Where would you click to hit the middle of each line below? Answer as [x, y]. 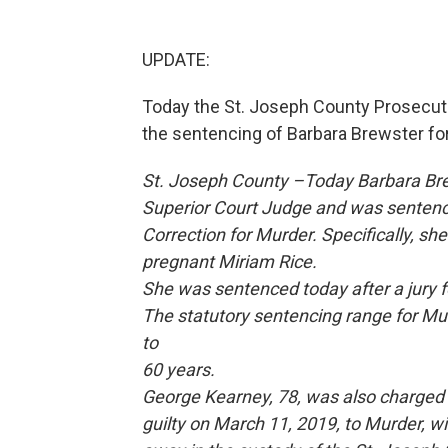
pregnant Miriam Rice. [229, 262]
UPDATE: [176, 60]
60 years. [178, 370]
